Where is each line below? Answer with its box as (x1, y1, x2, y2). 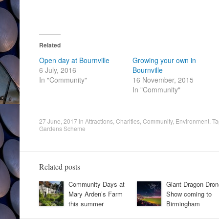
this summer (68, 199, 104, 208)
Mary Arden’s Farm (68, 189, 123, 198)
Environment (175, 117, 209, 125)
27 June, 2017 (39, 117, 77, 125)
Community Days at (68, 179, 125, 189)
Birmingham (166, 199, 200, 208)
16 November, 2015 (132, 75, 194, 85)
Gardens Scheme (39, 124, 86, 132)
